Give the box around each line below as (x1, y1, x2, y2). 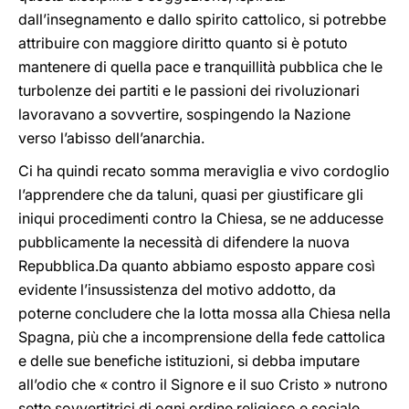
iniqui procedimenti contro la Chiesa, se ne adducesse (18, 209, 383, 227)
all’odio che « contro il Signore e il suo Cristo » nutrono (18, 375, 388, 393)
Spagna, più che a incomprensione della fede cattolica (18, 328, 385, 346)
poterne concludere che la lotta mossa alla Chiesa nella (18, 304, 391, 322)
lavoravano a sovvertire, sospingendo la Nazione (18, 105, 351, 123)
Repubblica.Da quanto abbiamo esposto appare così (18, 257, 375, 275)
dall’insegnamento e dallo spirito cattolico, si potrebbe (18, 10, 386, 28)
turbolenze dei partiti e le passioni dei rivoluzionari (18, 81, 360, 100)
